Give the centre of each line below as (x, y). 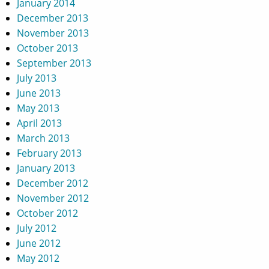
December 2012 (53, 183)
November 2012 (53, 198)
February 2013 (50, 153)
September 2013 (54, 63)
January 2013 (46, 168)
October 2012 (48, 213)
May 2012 (38, 258)
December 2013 (53, 18)
